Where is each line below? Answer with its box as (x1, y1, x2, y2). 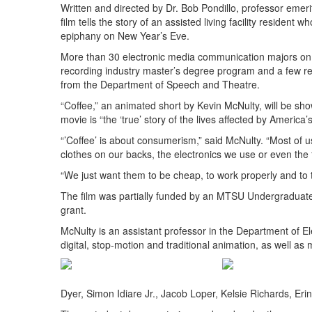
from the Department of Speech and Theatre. (61, 77, 260, 92)
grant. (61, 203, 86, 217)
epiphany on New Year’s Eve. (61, 29, 189, 43)
